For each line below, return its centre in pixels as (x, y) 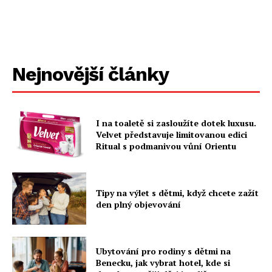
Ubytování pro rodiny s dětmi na (164, 251)
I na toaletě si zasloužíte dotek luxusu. (176, 123)
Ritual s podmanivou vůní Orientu (166, 146)
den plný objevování (139, 204)
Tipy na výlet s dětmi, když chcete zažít (178, 192)
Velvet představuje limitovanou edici (172, 134)
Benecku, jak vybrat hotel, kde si (163, 262)
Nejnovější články (90, 74)
